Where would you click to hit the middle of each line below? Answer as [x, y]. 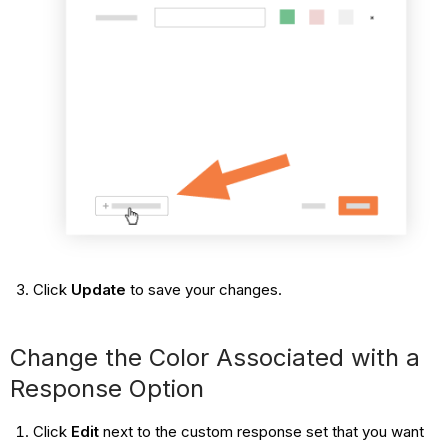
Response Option [107, 388]
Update [98, 289]
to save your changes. [203, 289]
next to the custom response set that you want [261, 431]
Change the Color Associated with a [215, 357]
